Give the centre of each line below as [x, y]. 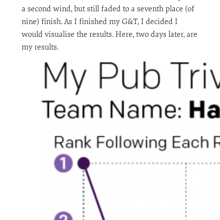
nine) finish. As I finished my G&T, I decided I [99, 21]
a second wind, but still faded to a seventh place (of [108, 9]
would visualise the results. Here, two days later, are [109, 34]
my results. [40, 47]
